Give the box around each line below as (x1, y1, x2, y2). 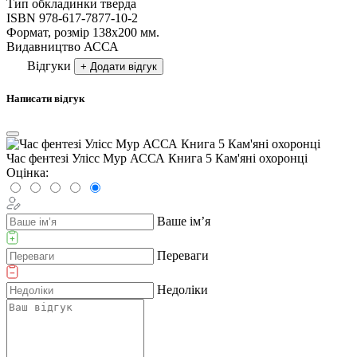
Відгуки (24, 58, 74, 73)
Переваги (157, 249, 209, 263)
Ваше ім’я (157, 214, 210, 229)
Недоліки (157, 283, 208, 297)
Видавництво (6, 39, 80, 53)
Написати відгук (6, 92, 84, 105)
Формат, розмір (6, 25, 89, 39)
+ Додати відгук (80, 60, 157, 73)
